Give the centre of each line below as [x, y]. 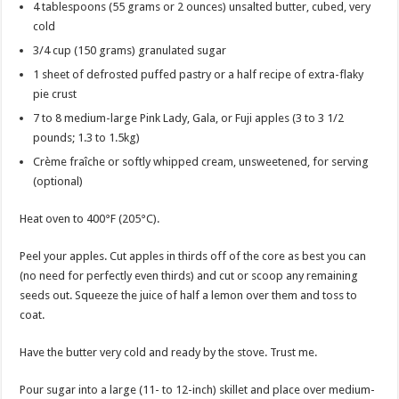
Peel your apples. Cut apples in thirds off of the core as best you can [193, 256]
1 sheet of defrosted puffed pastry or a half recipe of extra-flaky [199, 74]
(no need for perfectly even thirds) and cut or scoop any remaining [189, 275]
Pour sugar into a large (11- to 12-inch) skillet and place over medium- [198, 389]
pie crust [55, 94]
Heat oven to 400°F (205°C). [90, 218]
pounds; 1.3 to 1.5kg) [87, 137]
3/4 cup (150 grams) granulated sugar [130, 50]
